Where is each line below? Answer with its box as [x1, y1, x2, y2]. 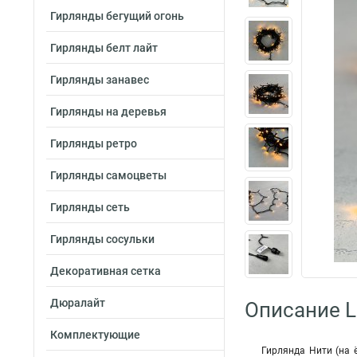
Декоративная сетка [50, 265, 161, 277]
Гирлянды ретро [50, 137, 137, 150]
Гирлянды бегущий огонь [50, 10, 184, 22]
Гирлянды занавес [50, 73, 149, 86]
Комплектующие [50, 328, 140, 341]
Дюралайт [50, 296, 105, 309]
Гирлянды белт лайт [50, 41, 158, 54]
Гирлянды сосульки [50, 233, 155, 245]
